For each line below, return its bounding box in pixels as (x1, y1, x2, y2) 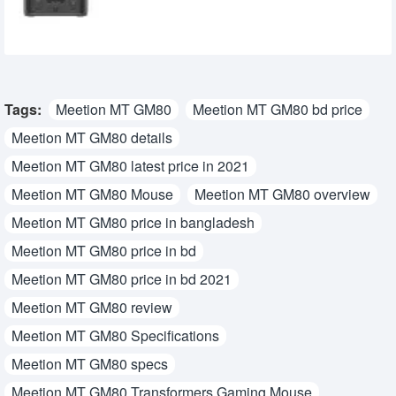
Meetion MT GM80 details (11, 126, 172, 148)
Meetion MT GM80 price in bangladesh (11, 211, 255, 232)
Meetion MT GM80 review (11, 296, 172, 317)
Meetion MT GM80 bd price (193, 98, 362, 119)
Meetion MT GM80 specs (11, 353, 168, 374)
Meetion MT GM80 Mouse (11, 183, 173, 204)
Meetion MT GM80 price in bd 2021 (11, 268, 232, 289)
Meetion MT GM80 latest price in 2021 (11, 155, 249, 176)
